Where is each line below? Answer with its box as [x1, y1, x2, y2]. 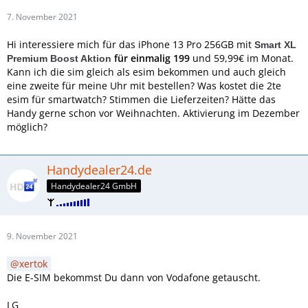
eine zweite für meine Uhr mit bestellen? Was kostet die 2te [7, 79, 281, 93]
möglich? [7, 120, 47, 134]
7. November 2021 [7, 11, 78, 23]
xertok [19, 257, 47, 270]
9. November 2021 [7, 230, 78, 242]
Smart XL [254, 39, 296, 51]
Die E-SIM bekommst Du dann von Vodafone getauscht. [7, 271, 261, 284]
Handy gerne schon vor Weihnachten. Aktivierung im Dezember [7, 107, 300, 120]
